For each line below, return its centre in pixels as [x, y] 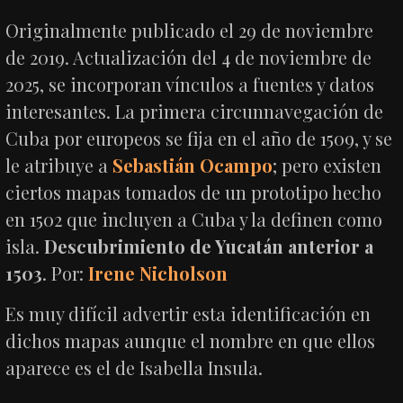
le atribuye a [59, 165]
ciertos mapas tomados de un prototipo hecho [194, 192]
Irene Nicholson [158, 273]
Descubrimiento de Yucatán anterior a [209, 246]
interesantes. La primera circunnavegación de [195, 111]
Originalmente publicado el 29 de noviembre [190, 30]
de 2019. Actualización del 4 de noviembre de [189, 57]
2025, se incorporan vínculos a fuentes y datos [190, 84]
